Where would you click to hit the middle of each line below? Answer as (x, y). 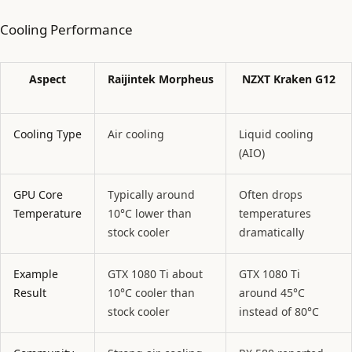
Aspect (48, 79)
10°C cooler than (151, 292)
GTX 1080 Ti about (155, 273)
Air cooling (136, 134)
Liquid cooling (276, 134)
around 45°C (272, 292)
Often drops (271, 194)
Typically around (151, 194)
